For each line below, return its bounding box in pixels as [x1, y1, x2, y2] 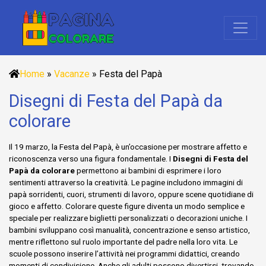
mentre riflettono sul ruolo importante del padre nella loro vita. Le [9, 237, 237, 246]
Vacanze [54, 68, 90, 80]
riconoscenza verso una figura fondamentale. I [9, 154, 173, 163]
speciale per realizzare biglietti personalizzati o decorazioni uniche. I [9, 213, 248, 223]
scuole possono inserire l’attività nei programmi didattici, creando [9, 249, 240, 258]
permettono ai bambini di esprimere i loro [75, 166, 221, 175]
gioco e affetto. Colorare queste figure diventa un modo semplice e [9, 201, 245, 211]
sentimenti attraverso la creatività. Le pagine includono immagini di [9, 178, 243, 187]
